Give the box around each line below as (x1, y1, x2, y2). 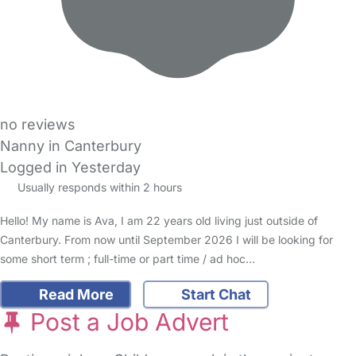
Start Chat (178, 286, 251, 304)
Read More (35, 286, 114, 304)
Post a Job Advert (24, 308, 229, 337)
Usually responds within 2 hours (14, 180, 182, 195)
